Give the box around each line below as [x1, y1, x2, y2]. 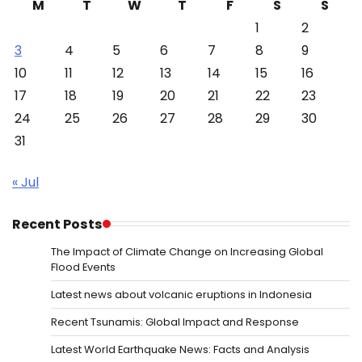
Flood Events [51, 259, 116, 275]
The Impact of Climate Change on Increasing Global [51, 243, 323, 259]
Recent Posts [12, 214, 103, 234]
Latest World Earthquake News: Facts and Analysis [51, 341, 309, 357]
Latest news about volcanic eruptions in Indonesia [51, 286, 312, 302]
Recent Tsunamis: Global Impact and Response [51, 314, 299, 330]
